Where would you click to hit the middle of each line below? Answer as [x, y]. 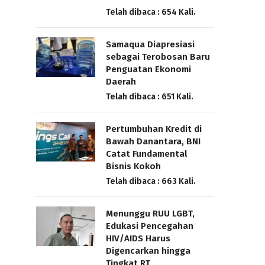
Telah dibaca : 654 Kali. [151, 12]
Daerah [121, 82]
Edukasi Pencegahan [150, 226]
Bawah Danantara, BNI [153, 142]
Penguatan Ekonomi [148, 70]
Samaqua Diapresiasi [150, 45]
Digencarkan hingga [148, 251]
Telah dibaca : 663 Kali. [151, 182]
